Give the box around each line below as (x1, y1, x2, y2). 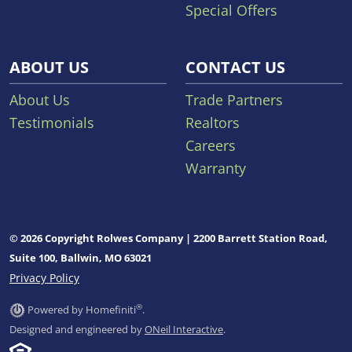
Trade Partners (185, 90, 283, 109)
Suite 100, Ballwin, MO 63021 (9, 250, 152, 265)
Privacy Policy (9, 269, 79, 285)
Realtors (185, 112, 240, 132)
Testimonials (9, 112, 94, 132)
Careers (185, 135, 236, 155)
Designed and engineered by (9, 321, 145, 336)
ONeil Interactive (145, 321, 223, 336)
